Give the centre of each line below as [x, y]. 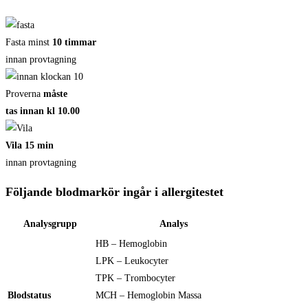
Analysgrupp [50, 224]
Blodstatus [29, 296]
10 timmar [74, 43]
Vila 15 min [30, 146]
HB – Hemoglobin [131, 244]
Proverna [24, 94]
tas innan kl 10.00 [43, 111]
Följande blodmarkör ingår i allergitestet [114, 192]
